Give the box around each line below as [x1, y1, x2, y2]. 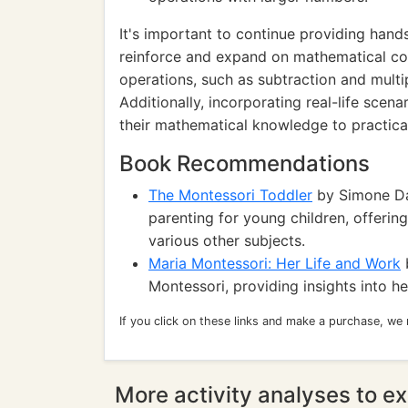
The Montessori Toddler [148, 186, 312, 204]
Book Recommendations [119, 150, 370, 177]
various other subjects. [148, 231, 305, 250]
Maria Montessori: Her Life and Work [148, 254, 401, 272]
